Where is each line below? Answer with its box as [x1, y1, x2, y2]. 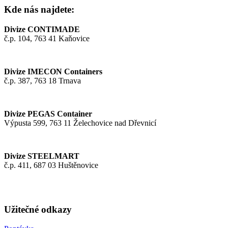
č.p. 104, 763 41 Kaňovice [4, 34, 90, 43]
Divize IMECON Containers [4, 67, 102, 76]
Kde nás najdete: [4, 4, 74, 15]
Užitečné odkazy [4, 204, 72, 215]
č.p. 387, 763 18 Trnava [4, 76, 81, 85]
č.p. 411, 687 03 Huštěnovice [4, 160, 98, 169]
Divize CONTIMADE [4, 24, 80, 34]
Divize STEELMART [4, 151, 79, 160]
